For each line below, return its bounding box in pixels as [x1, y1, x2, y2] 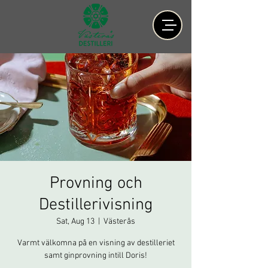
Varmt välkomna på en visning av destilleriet [17, 238, 175, 248]
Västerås [103, 217, 135, 227]
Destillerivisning [38, 195, 153, 215]
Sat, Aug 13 [56, 217, 95, 227]
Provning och [49, 173, 142, 194]
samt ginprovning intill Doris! [44, 251, 147, 261]
